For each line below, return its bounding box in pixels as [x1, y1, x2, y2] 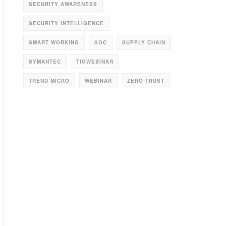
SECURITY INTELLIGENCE [29, 20, 104, 27]
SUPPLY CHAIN [122, 39, 165, 46]
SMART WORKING [29, 39, 79, 46]
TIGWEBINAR [76, 58, 114, 65]
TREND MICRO [29, 77, 70, 84]
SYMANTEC [29, 58, 61, 65]
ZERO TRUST [127, 77, 164, 84]
